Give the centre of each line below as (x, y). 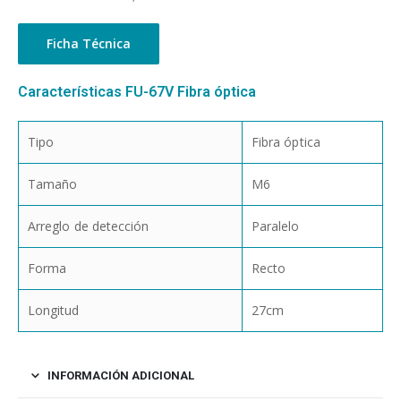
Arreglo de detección (89, 226)
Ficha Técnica (89, 44)
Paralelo (276, 226)
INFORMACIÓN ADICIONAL (121, 376)
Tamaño (53, 184)
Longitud (54, 311)
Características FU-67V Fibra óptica (137, 92)
